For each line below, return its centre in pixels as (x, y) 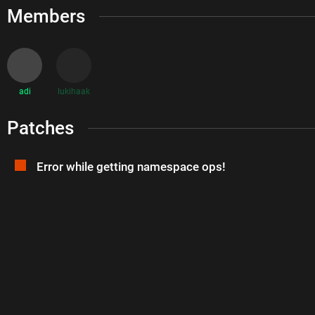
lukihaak (74, 91)
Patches (41, 128)
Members (46, 16)
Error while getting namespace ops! (131, 167)
